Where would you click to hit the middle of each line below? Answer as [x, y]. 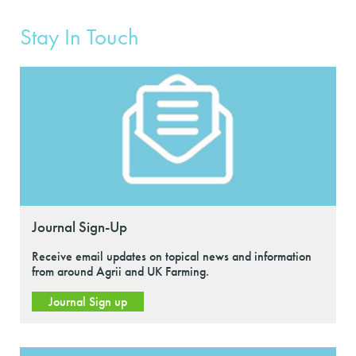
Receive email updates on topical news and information [172, 256]
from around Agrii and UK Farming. [120, 271]
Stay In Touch [79, 37]
